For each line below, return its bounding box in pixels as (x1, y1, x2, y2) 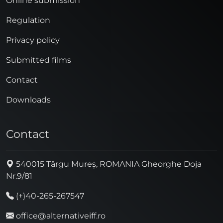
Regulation (6, 15, 50, 25)
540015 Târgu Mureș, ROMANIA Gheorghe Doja (14, 159, 202, 169)
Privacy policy (6, 35, 60, 45)
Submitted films (6, 55, 71, 65)
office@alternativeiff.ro (14, 211, 106, 221)
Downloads (6, 95, 51, 105)
